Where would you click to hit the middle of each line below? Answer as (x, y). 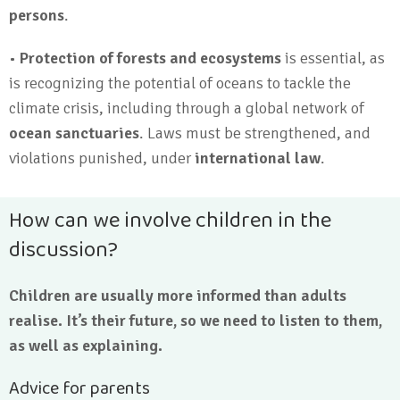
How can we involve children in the (170, 221)
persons (37, 15)
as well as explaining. (86, 346)
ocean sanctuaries (74, 133)
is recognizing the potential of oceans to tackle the (180, 83)
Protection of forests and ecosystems (150, 58)
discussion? (63, 250)
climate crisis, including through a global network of (187, 108)
